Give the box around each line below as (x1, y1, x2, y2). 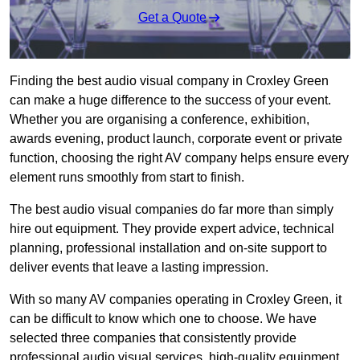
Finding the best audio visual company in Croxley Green (10, 74, 329, 88)
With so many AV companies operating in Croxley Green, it (10, 292, 342, 307)
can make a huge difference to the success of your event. (10, 93, 331, 108)
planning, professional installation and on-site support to (10, 241, 327, 256)
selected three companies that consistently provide (10, 331, 297, 346)
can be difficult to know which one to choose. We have (10, 312, 317, 326)
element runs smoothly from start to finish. (10, 170, 244, 185)
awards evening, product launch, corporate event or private (10, 132, 342, 146)
